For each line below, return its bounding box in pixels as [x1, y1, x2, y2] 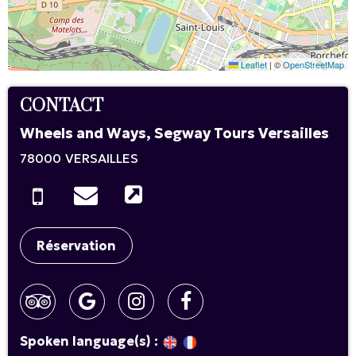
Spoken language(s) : [20, 333, 158, 350]
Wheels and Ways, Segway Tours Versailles [20, 124, 329, 143]
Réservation [37, 238, 116, 254]
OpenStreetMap [283, 58, 344, 72]
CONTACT [20, 95, 103, 118]
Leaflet [238, 58, 267, 72]
